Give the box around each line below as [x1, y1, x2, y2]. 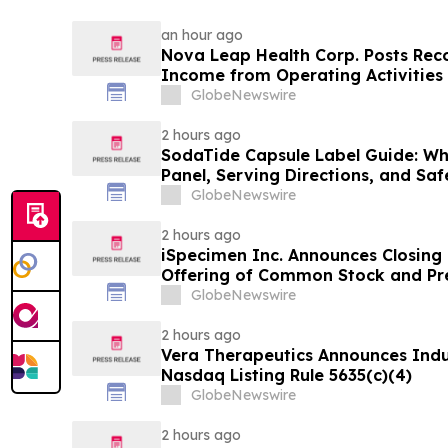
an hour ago [160, 26, 243, 45]
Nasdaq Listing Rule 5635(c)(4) [160, 365, 412, 386]
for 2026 [160, 185, 232, 206]
